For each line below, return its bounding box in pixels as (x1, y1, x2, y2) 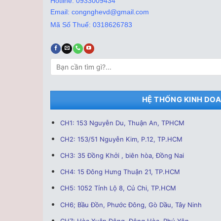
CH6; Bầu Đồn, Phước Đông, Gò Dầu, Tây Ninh (60, 200, 202, 209)
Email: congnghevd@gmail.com (50, 8, 149, 16)
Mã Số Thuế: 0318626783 (50, 21, 132, 29)
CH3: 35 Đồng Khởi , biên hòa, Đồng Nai (60, 151, 184, 159)
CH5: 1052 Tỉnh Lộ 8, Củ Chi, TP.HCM (60, 184, 176, 192)
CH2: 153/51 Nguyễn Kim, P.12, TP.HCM (60, 135, 183, 143)
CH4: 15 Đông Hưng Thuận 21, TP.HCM (60, 168, 180, 176)
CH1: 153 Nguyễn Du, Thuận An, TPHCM (60, 118, 186, 127)
